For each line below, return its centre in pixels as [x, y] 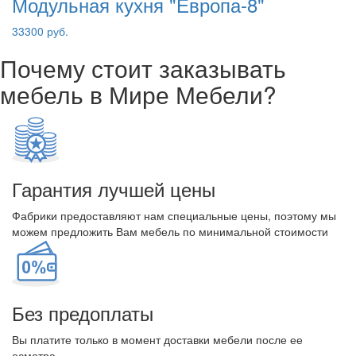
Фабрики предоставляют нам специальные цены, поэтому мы [174, 215]
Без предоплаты [83, 313]
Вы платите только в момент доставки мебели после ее [157, 339]
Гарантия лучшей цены [114, 189]
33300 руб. [40, 31]
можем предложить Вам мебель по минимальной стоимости [170, 231]
